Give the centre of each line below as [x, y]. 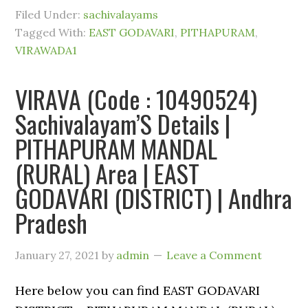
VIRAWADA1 [46, 50]
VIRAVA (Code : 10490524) [136, 99]
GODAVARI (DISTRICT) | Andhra [154, 198]
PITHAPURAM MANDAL [117, 148]
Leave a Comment [214, 255]
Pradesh [52, 222]
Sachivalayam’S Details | [123, 123]
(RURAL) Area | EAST [108, 173]
